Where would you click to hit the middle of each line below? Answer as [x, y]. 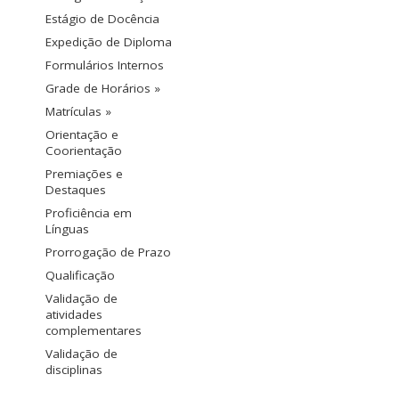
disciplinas [74, 370]
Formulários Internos [105, 65]
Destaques [76, 190]
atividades [74, 315]
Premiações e [84, 174]
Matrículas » [78, 112]
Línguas [67, 229]
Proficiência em [89, 213]
